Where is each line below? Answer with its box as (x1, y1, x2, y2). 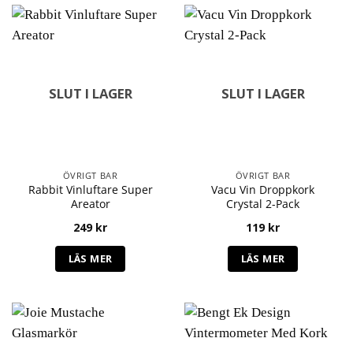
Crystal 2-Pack (226, 195, 299, 211)
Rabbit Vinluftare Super (28, 181, 153, 197)
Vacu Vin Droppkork (211, 181, 314, 197)
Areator (70, 195, 110, 211)
